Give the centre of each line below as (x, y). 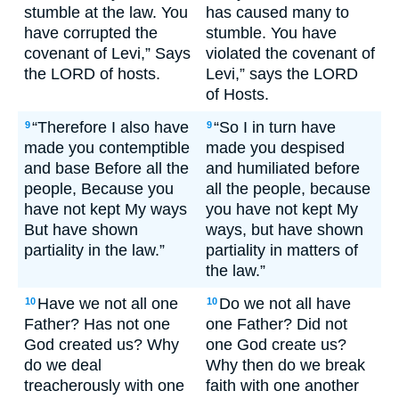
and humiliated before (283, 168)
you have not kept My (282, 209)
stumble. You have (271, 33)
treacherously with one (104, 386)
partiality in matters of (282, 250)
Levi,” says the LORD (282, 74)
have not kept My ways (106, 209)
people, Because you (99, 189)
